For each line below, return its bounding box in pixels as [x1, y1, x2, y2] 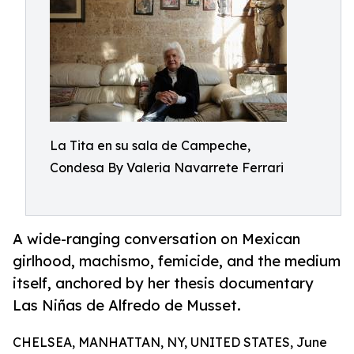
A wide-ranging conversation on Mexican [13, 230, 300, 248]
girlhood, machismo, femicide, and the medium [13, 252, 341, 270]
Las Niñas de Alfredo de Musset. [13, 296, 241, 314]
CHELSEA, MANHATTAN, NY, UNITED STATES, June [13, 334, 327, 351]
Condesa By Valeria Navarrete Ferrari [50, 160, 284, 175]
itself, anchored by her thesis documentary [13, 274, 314, 292]
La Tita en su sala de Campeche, [50, 137, 250, 153]
